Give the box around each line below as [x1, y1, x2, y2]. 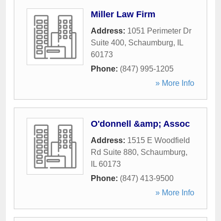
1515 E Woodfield [127, 136, 190, 145]
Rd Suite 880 [91, 148, 137, 156]
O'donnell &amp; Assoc [91, 119, 190, 129]
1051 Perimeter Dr [127, 27, 191, 35]
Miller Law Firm [91, 9, 155, 19]
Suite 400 [91, 38, 124, 47]
